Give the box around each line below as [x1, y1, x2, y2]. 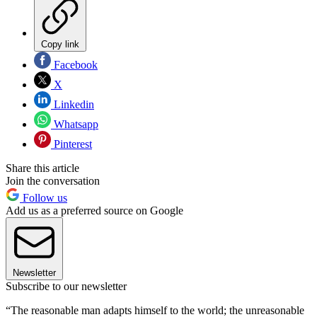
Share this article [6, 161, 79, 174]
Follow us [20, 191, 67, 204]
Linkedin [51, 98, 94, 110]
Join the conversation [6, 174, 100, 187]
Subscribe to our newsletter [6, 279, 127, 292]
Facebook [51, 58, 98, 71]
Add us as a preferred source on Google [6, 204, 183, 217]
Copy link [41, 38, 79, 50]
